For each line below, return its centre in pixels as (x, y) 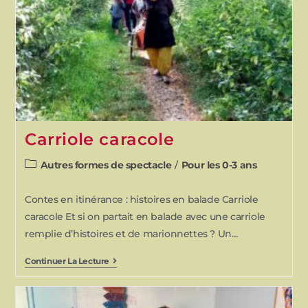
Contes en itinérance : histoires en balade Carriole (141, 199)
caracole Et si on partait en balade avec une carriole (145, 216)
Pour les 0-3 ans (219, 165)
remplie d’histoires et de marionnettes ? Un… (131, 233)
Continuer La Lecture (67, 261)
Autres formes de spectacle (106, 165)
